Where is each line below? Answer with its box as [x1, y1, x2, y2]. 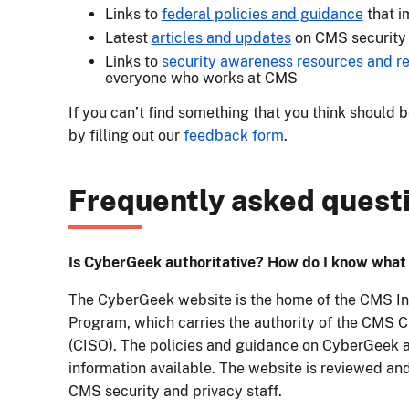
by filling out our [68, 127, 184, 145]
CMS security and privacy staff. [68, 383, 286, 401]
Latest [104, 29, 152, 47]
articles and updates [151, 29, 291, 47]
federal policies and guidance [161, 5, 363, 24]
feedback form [183, 127, 284, 145]
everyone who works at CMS [104, 69, 298, 88]
